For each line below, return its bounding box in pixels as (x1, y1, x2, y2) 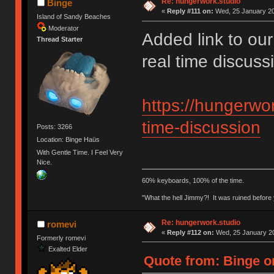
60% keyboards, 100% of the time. (141, 176, 244, 184)
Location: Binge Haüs (37, 135, 100, 143)
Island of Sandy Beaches (37, 13, 111, 21)
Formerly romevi (37, 234, 86, 242)
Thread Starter (37, 35, 83, 43)
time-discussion (141, 118, 261, 138)
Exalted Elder (48, 245, 88, 253)
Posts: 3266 (37, 122, 73, 130)
